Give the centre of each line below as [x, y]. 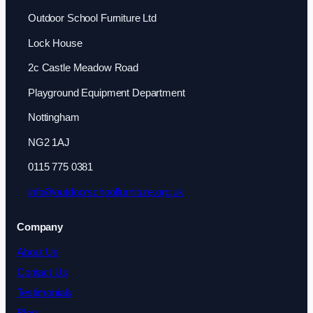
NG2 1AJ [49, 142]
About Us [38, 252]
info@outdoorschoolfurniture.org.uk [106, 192]
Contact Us [42, 272]
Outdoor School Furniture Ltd [92, 19]
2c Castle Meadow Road [83, 68]
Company [40, 227]
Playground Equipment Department [107, 93]
